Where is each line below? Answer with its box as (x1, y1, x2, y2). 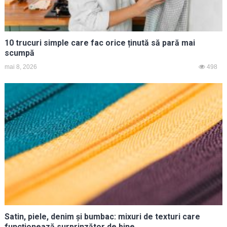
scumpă (4, 48, 34, 58)
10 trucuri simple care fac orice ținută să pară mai (4, 37, 195, 48)
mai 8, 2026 (4, 63, 37, 70)
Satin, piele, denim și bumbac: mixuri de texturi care (4, 212, 200, 222)
